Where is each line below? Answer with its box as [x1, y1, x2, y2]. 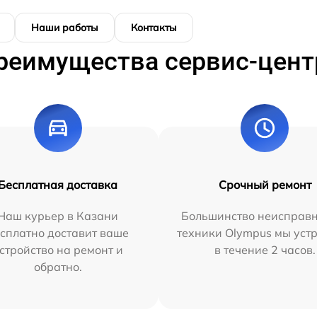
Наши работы [31, 21, 98, 34]
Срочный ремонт [218, 177, 311, 192]
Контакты [131, 21, 177, 34]
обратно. [33, 259, 82, 274]
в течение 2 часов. [214, 242, 316, 257]
